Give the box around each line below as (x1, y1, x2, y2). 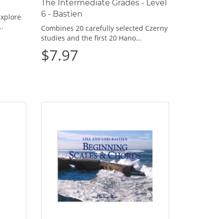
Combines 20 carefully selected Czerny (41, 23, 168, 33)
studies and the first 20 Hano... (41, 33, 142, 43)
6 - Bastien (41, 9, 83, 19)
